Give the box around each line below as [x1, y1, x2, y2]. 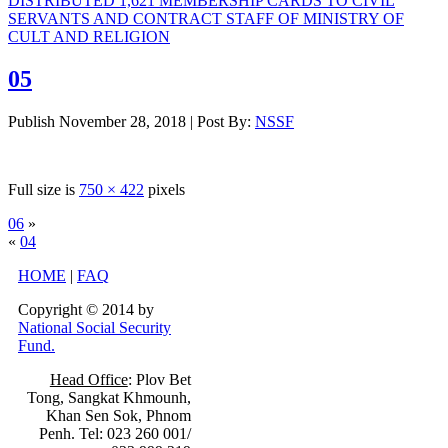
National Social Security [18, 318, 171, 336]
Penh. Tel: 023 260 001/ [38, 424, 191, 442]
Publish [8, 112, 55, 130]
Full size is [8, 180, 79, 198]
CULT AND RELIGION [8, 28, 170, 45]
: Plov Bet [127, 370, 191, 388]
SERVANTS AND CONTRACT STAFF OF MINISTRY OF [8, 10, 404, 27]
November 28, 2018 [59, 112, 186, 130]
